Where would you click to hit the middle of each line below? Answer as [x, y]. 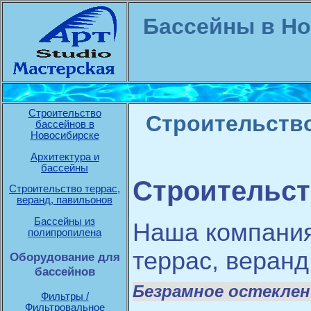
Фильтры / [65, 297]
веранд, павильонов [65, 200]
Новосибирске [65, 135]
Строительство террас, [65, 189]
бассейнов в [65, 124]
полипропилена [65, 232]
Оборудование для [65, 257]
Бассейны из [65, 221]
